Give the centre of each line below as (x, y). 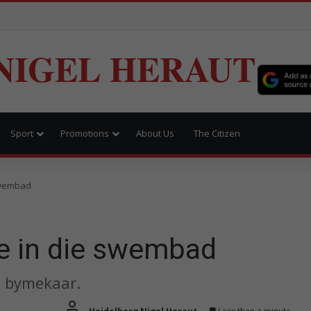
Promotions (85, 133)
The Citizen (217, 133)
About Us (155, 133)
